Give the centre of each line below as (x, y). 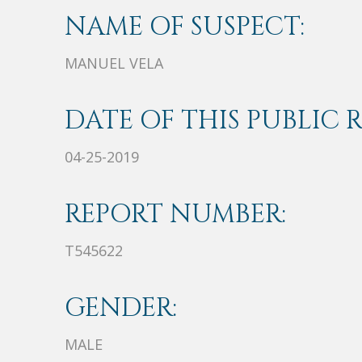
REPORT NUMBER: (175, 215)
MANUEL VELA (114, 63)
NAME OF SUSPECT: (185, 27)
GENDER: (121, 309)
